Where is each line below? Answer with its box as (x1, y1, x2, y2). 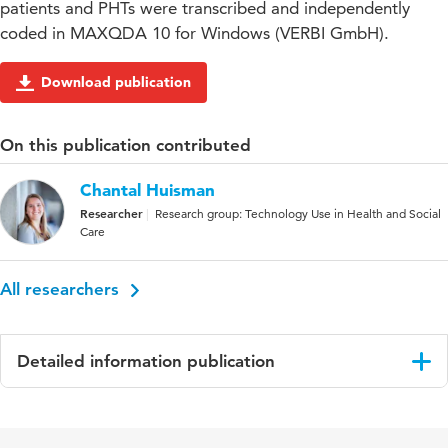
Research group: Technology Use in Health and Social (155, 206, 441, 222)
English (165, 401, 213, 421)
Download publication (41, 73, 191, 92)
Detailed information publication (17, 351, 275, 372)
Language (25, 401, 94, 421)
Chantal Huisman (80, 179, 215, 201)
